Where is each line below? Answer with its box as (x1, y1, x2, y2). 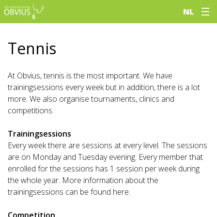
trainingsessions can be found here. (8, 186, 130, 197)
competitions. (8, 105, 54, 116)
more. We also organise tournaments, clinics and (8, 93, 174, 104)
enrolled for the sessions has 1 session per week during (8, 163, 200, 174)
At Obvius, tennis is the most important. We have (8, 70, 172, 81)
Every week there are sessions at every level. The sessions (8, 140, 207, 151)
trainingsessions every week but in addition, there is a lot (8, 82, 200, 93)
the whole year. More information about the (8, 175, 158, 186)
